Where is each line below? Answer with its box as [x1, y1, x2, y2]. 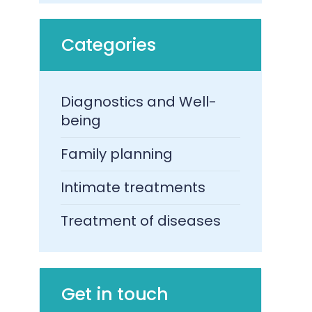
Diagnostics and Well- [61, 92, 217, 112]
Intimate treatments [61, 178, 206, 198]
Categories [61, 33, 156, 58]
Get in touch [61, 282, 169, 307]
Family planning [61, 144, 173, 164]
